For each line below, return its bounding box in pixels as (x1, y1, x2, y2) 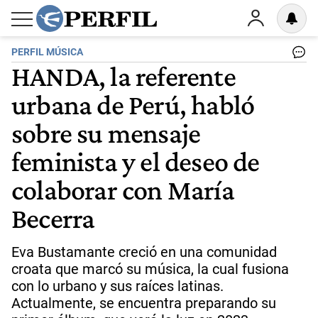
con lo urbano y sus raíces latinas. (11, 278, 224, 295)
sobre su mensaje (11, 116, 201, 149)
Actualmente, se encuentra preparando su (11, 295, 276, 312)
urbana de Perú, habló (11, 88, 255, 121)
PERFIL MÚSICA (11, 46, 83, 58)
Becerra (11, 202, 95, 234)
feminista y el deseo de (11, 145, 260, 177)
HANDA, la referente (11, 60, 236, 92)
